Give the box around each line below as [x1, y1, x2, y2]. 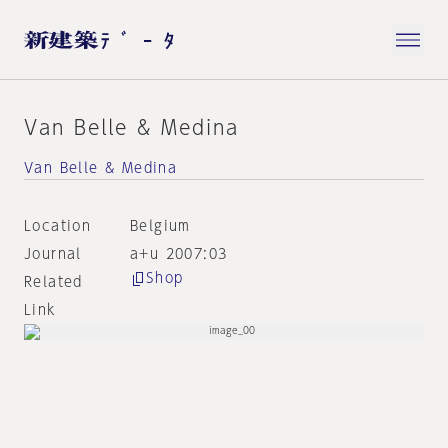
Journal [24, 247, 82, 261]
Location [24, 219, 92, 233]
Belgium [129, 219, 191, 233]
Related [24, 275, 83, 289]
